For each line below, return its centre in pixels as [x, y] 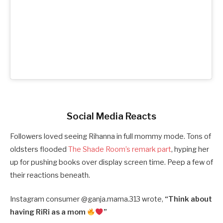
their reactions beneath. [50, 175]
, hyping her [190, 150]
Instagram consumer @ [49, 199]
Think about [190, 199]
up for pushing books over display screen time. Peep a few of [111, 163]
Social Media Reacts [111, 116]
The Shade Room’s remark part [120, 150]
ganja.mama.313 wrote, [126, 199]
